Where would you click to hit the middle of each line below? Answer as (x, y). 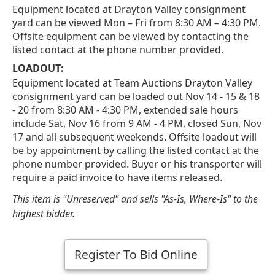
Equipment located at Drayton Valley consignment (129, 9)
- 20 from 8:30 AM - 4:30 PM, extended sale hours (125, 110)
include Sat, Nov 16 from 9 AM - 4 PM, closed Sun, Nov (137, 123)
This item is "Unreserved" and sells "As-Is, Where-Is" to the (135, 199)
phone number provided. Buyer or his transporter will (137, 164)
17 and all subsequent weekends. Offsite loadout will (134, 137)
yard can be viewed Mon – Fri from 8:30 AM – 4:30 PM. (137, 22)
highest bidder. (44, 213)
